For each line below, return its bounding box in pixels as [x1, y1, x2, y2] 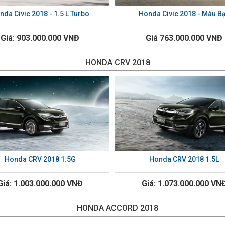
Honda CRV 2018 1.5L [149, 155, 219, 164]
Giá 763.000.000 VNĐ [146, 33, 222, 43]
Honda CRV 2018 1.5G [4, 155, 76, 164]
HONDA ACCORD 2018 [77, 203, 158, 213]
